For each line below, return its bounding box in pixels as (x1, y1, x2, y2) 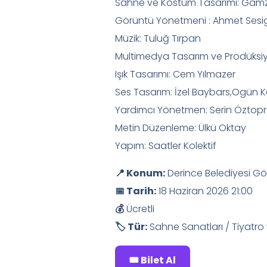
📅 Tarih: (115, 184, 157, 198)
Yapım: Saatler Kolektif (115, 139, 217, 153)
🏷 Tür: (115, 220, 148, 234)
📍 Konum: (115, 166, 166, 181)
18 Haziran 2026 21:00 (156, 184, 253, 198)
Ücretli (124, 202, 155, 216)
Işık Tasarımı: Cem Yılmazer (115, 67, 236, 82)
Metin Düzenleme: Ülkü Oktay (115, 121, 247, 135)
